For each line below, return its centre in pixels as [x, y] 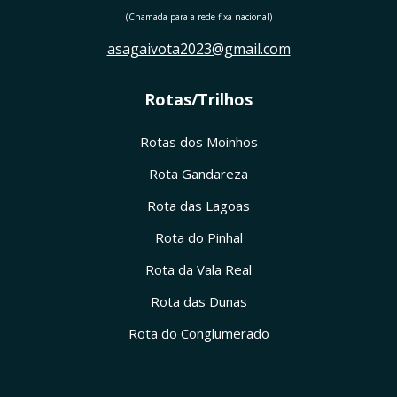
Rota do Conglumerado [198, 333]
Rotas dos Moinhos [198, 142]
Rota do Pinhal [198, 237]
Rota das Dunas [198, 301]
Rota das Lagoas [198, 206]
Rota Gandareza [198, 174]
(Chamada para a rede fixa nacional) [198, 17]
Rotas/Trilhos [198, 99]
